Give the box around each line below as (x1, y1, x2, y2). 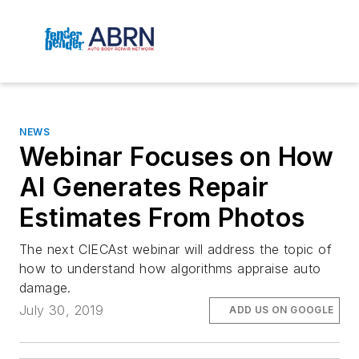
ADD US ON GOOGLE (229, 304, 334, 317)
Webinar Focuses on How (19, 141, 334, 173)
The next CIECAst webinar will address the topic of (19, 241, 332, 258)
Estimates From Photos (19, 202, 305, 234)
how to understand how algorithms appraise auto (19, 260, 321, 277)
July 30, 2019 (19, 302, 104, 319)
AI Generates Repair (19, 171, 269, 204)
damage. (19, 280, 71, 296)
